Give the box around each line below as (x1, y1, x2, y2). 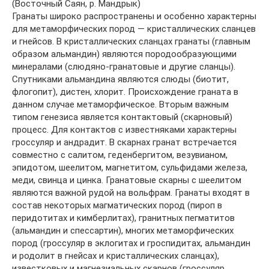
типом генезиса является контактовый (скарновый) (12, 112, 232, 122)
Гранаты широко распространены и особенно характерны (12, 11, 256, 22)
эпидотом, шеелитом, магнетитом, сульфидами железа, (12, 162, 247, 173)
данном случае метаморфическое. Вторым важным (12, 99, 229, 110)
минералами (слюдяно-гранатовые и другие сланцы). (12, 61, 235, 72)
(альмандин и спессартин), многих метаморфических (12, 225, 234, 236)
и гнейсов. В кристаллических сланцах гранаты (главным (12, 36, 250, 47)
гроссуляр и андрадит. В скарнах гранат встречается (12, 137, 237, 148)
